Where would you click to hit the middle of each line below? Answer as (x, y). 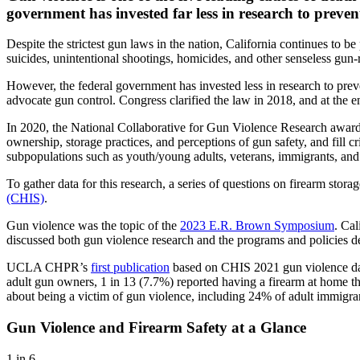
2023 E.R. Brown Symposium (257, 226)
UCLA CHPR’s (49, 268)
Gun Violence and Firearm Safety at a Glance (156, 328)
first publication (130, 268)
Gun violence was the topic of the (93, 226)
